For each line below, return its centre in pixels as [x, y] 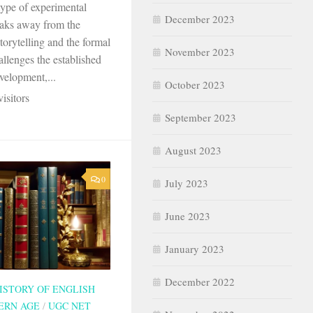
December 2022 [200, 281]
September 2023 [201, 117]
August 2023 [193, 150]
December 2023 [200, 19]
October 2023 [195, 84]
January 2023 [195, 248]
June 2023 [188, 216]
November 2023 [200, 51]
